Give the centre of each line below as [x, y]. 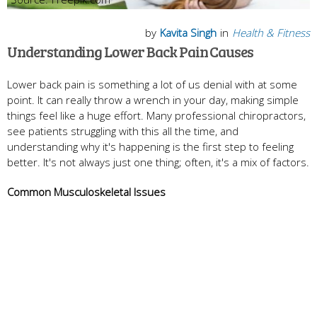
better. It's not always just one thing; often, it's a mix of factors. [158, 162]
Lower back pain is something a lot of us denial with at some [152, 84]
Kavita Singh [188, 32]
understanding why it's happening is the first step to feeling [150, 146]
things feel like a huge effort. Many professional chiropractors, [156, 115]
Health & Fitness [271, 32]
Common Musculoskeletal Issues [86, 191]
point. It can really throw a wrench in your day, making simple [153, 99]
